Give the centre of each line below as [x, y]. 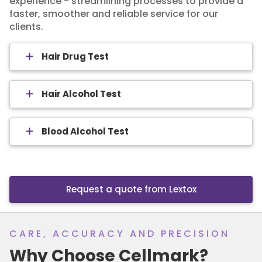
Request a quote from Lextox [131, 189]
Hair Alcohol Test [81, 94]
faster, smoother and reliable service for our [114, 13]
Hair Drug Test [75, 56]
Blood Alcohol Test [85, 131]
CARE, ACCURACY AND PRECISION [120, 234]
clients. [26, 26]
